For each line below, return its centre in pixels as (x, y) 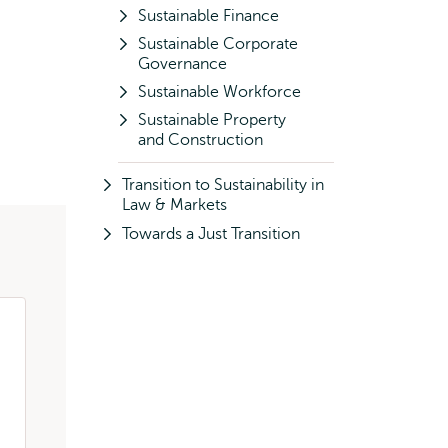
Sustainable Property (212, 120)
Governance (182, 64)
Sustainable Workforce (219, 92)
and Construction (200, 140)
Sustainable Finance (208, 16)
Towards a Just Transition (211, 234)
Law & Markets (174, 205)
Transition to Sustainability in (223, 185)
